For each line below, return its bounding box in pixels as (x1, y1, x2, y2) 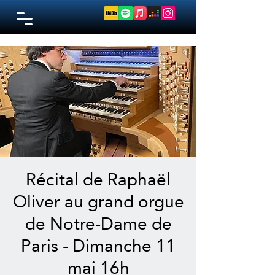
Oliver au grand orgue (12, 185, 184, 218)
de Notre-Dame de (25, 207, 172, 240)
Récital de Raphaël (26, 163, 171, 196)
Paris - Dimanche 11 (21, 230, 176, 262)
